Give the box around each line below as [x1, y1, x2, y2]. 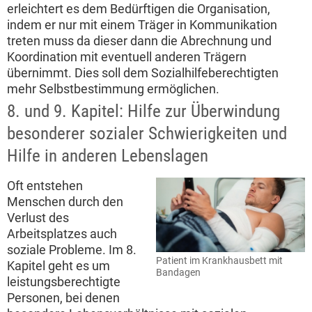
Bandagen [156, 267, 201, 279]
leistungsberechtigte [7, 274, 120, 290]
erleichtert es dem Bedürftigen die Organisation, [7, 1, 270, 17]
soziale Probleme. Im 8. [7, 242, 136, 258]
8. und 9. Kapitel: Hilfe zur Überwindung [7, 101, 280, 122]
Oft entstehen [7, 178, 83, 194]
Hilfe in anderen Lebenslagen [7, 146, 208, 166]
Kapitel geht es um [7, 258, 110, 274]
